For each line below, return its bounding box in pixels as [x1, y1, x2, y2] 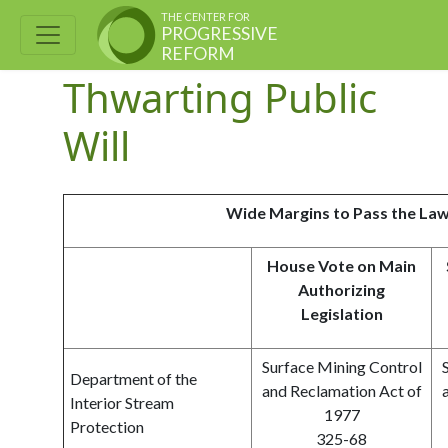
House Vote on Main [267, 256, 416, 275]
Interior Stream [70, 393, 174, 412]
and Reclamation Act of [261, 381, 422, 400]
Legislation [300, 304, 383, 323]
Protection [70, 417, 144, 436]
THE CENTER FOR [161, 10, 250, 23]
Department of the [70, 369, 197, 388]
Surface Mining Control [261, 357, 422, 376]
